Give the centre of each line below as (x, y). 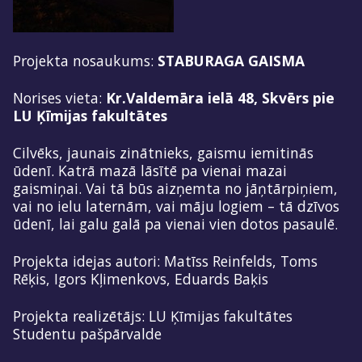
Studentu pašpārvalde (87, 333)
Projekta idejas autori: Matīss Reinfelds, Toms (165, 261)
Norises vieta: (59, 97)
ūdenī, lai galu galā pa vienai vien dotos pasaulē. (175, 223)
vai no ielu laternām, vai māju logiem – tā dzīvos (176, 206)
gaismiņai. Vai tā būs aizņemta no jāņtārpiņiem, (175, 188)
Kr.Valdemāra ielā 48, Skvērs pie (220, 97)
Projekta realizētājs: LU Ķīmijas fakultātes (153, 316)
